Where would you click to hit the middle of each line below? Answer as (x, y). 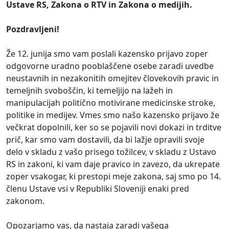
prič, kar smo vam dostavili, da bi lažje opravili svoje (105, 139)
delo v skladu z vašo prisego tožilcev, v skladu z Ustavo (111, 152)
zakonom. (26, 201)
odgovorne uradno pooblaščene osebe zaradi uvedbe (110, 66)
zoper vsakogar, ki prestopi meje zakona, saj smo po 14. (113, 176)
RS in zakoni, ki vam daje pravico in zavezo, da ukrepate (113, 164)
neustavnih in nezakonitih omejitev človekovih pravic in (112, 78)
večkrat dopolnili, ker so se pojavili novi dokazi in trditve (114, 127)
